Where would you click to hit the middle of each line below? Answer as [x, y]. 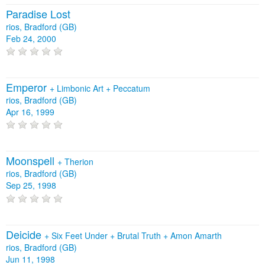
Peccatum [132, 88]
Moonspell [32, 161]
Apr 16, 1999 [30, 112]
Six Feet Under [81, 235]
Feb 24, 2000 [31, 38]
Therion [79, 162]
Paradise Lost [38, 13]
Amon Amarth [196, 235]
